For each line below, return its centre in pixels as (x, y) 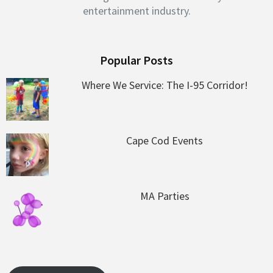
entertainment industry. (136, 11)
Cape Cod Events (165, 141)
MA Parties (165, 196)
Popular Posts (136, 60)
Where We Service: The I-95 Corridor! (165, 85)
